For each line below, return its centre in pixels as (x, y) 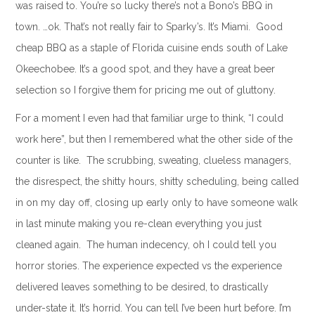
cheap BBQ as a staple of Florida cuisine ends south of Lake (151, 48)
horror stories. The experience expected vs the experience (148, 266)
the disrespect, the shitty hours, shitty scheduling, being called (157, 182)
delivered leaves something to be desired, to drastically (142, 287)
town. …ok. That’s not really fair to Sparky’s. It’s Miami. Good (149, 27)
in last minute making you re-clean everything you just (138, 224)
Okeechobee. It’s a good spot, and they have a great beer (145, 69)
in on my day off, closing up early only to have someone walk (156, 203)
